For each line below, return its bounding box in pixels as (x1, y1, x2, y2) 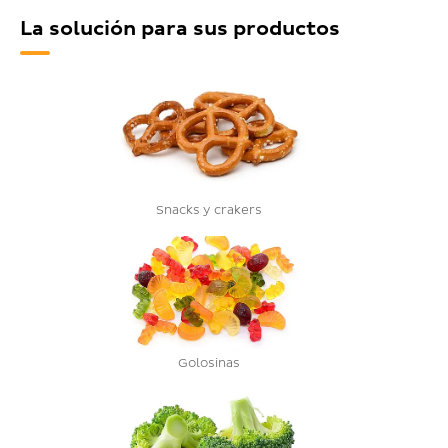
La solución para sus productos (20, 16, 340, 41)
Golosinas (178, 356, 240, 372)
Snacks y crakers (156, 203, 262, 219)
